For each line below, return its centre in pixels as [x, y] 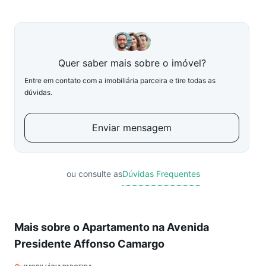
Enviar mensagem [132, 128]
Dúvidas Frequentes [161, 174]
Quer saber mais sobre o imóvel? [132, 63]
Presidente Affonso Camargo [89, 244]
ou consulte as [94, 174]
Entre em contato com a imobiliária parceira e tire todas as [120, 80]
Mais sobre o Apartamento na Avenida [112, 227]
